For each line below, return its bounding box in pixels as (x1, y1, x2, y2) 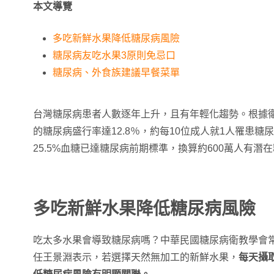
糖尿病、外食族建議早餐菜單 (53, 67, 180, 78)
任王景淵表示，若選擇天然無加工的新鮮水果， (33, 252, 239, 262)
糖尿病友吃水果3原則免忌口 (53, 50, 176, 61)
